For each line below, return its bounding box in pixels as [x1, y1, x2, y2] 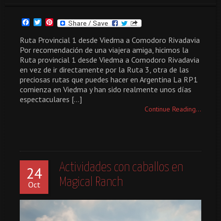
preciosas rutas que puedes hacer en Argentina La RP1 [20, 74, 198, 85]
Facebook [30, 17, 62, 28]
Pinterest [53, 17, 84, 28]
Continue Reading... [145, 105, 201, 114]
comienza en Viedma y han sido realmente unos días [20, 84, 191, 95]
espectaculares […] [20, 94, 82, 105]
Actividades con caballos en [59, 161, 183, 175]
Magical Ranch [59, 176, 123, 189]
